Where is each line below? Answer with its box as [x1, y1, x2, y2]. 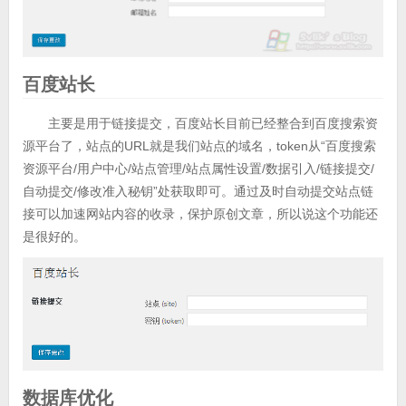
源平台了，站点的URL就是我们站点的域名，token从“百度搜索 [22, 139, 376, 154]
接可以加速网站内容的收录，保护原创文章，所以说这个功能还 [22, 207, 378, 222]
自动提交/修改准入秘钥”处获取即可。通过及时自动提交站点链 [22, 184, 373, 199]
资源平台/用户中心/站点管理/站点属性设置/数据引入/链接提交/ [22, 161, 374, 177]
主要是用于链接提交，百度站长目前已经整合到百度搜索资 [47, 116, 378, 131]
